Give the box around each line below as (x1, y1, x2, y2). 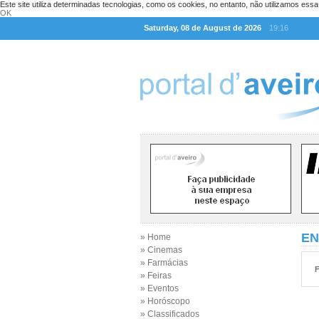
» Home (140, 232, 171, 242)
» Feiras (140, 271, 172, 281)
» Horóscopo (140, 296, 190, 306)
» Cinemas (140, 245, 182, 255)
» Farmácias (140, 258, 188, 268)
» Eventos (140, 283, 179, 293)
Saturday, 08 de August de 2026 (144, 23, 261, 32)
